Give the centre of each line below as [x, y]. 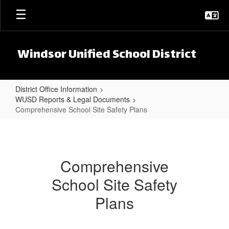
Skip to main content [36, 8]
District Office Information [56, 89]
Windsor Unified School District [107, 55]
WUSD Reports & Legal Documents [73, 99]
